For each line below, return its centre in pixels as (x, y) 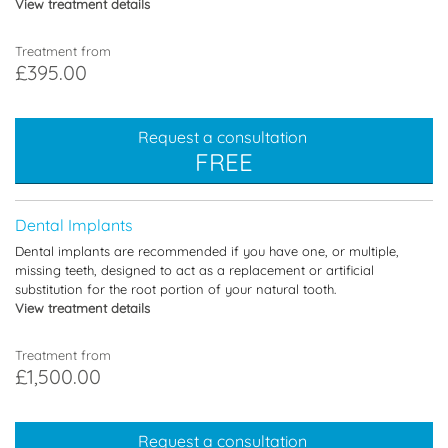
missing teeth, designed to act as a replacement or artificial (194, 269)
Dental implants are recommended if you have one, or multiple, (207, 250)
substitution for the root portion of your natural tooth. (181, 288)
